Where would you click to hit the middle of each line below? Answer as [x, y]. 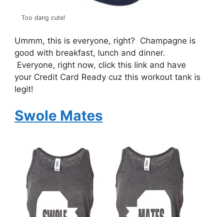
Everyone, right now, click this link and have [100, 65]
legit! [24, 89]
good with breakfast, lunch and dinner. [90, 53]
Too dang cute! [43, 18]
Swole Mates [59, 116]
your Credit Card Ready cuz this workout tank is [108, 77]
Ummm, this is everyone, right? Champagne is [105, 40]
